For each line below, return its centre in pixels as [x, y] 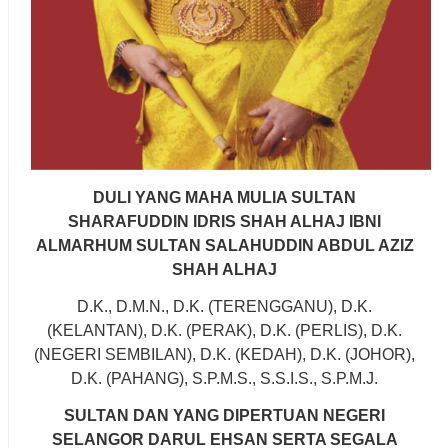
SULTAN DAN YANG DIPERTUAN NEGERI [224, 415]
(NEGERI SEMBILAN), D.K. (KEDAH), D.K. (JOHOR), [224, 354]
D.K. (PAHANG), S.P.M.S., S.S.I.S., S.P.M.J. [224, 378]
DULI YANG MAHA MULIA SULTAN [224, 197]
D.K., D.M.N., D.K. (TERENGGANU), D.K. [224, 306]
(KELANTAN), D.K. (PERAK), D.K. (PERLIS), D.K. [224, 330]
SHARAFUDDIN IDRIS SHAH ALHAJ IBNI [224, 221]
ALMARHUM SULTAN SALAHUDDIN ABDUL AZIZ [224, 245]
